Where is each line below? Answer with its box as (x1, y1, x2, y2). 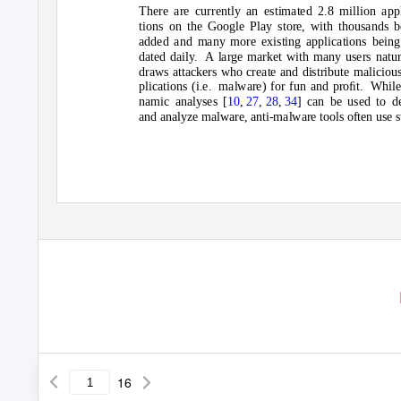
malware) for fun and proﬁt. (218, 79, 363, 94)
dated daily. (139, 49, 198, 64)
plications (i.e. (139, 79, 212, 94)
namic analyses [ (139, 94, 228, 109)
